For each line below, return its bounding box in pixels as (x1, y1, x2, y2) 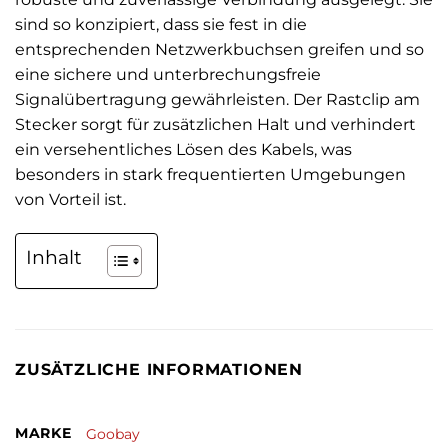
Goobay (86, 424, 141, 443)
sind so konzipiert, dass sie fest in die (15, 14, 307, 34)
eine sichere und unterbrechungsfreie (15, 64, 321, 84)
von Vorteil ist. (15, 189, 126, 209)
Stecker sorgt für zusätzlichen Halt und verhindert (15, 114, 416, 134)
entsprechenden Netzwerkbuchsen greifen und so (15, 39, 424, 59)
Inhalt (26, 244, 82, 269)
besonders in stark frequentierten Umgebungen (15, 164, 406, 184)
